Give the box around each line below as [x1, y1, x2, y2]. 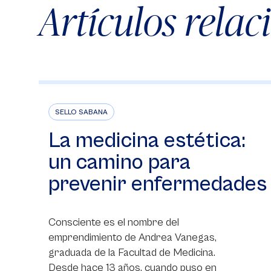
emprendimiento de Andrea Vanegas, [48, 231, 217, 244]
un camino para [48, 150, 191, 175]
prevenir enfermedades [48, 172, 267, 197]
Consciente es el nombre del [48, 216, 179, 229]
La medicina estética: [48, 128, 246, 153]
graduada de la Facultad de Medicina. [48, 246, 215, 259]
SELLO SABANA [55, 108, 108, 116]
